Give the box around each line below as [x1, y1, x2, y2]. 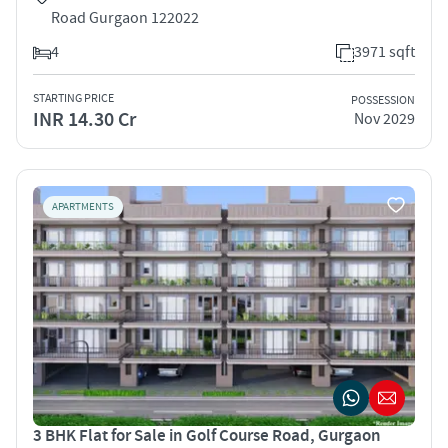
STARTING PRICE [33, 90, 114, 106]
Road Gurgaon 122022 [51, 7, 199, 28]
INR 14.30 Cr [33, 106, 136, 133]
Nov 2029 [354, 109, 415, 130]
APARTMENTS [52, 199, 114, 214]
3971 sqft [354, 41, 415, 62]
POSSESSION [351, 93, 415, 109]
